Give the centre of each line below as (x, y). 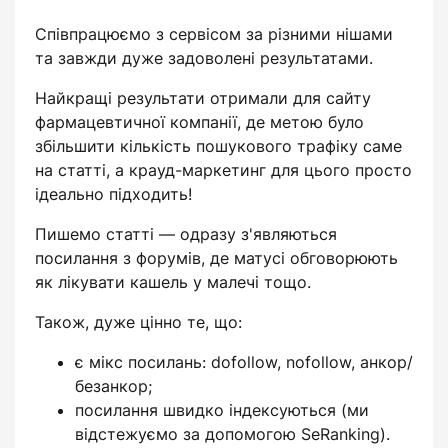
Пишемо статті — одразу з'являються (186, 234)
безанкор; (113, 386)
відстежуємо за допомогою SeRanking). (232, 434)
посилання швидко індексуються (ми (222, 410)
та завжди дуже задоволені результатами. (204, 58)
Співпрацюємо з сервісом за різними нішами (214, 34)
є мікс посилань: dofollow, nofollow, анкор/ (244, 362)
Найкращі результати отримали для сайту (203, 98)
